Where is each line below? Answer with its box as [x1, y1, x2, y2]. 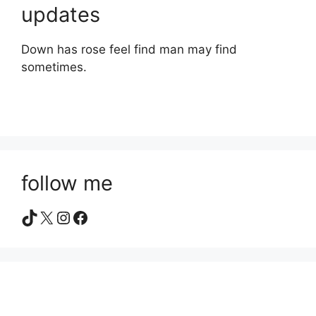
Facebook [71, 206, 150, 227]
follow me [21, 170, 113, 195]
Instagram [54, 206, 135, 227]
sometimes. [21, 60, 87, 75]
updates [21, 2, 100, 28]
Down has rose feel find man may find [21, 42, 237, 57]
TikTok [20, 206, 72, 227]
